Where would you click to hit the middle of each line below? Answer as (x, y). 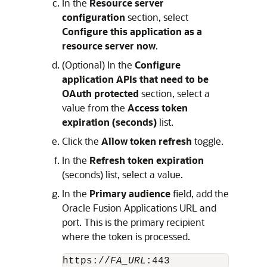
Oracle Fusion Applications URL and (139, 208)
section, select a (174, 94)
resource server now (109, 46)
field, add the (200, 194)
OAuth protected (100, 94)
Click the (82, 141)
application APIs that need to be (135, 79)
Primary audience (130, 194)
